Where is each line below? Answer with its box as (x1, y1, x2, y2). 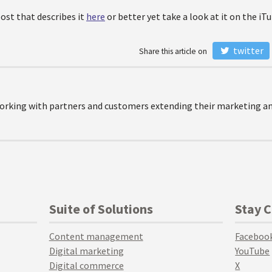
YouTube (235, 245, 270, 257)
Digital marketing (49, 245, 124, 257)
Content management (49, 230, 143, 242)
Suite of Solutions (49, 200, 153, 217)
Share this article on (139, 46, 213, 56)
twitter (231, 44, 263, 56)
